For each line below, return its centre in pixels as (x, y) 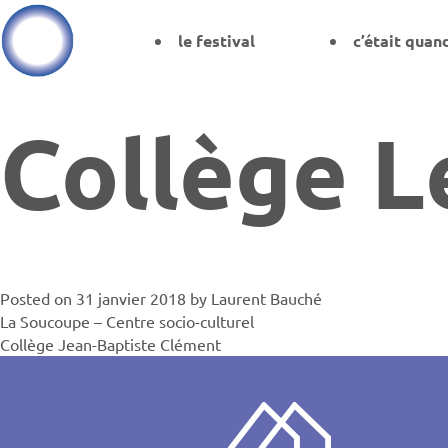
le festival (217, 40)
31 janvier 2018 (131, 297)
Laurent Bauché (266, 297)
